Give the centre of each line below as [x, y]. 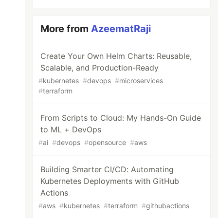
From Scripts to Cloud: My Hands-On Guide [121, 118]
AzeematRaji [121, 29]
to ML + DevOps [71, 129]
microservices [141, 81]
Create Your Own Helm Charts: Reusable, [116, 56]
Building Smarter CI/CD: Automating [107, 169]
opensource [108, 142]
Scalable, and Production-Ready [100, 68]
